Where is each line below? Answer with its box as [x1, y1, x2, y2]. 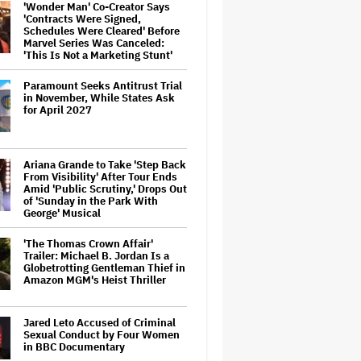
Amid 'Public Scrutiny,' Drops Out [23, 182, 187, 196]
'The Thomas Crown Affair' [23, 237, 153, 251]
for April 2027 [23, 103, 92, 117]
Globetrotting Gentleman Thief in [23, 261, 185, 275]
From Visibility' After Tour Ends [23, 170, 177, 184]
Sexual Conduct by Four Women [23, 328, 180, 342]
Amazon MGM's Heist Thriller [23, 273, 166, 287]
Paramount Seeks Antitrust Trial [23, 79, 182, 93]
